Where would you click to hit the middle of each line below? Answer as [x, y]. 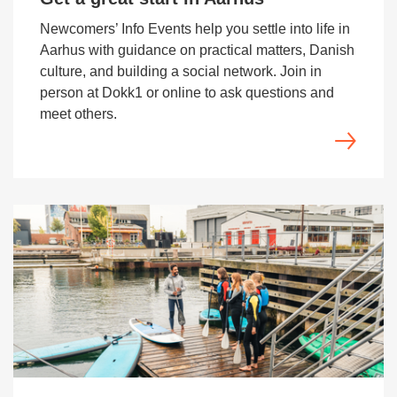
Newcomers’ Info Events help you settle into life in [195, 29]
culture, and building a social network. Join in [181, 71]
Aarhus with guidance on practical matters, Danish [197, 50]
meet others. [78, 114]
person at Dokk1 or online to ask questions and [187, 93]
